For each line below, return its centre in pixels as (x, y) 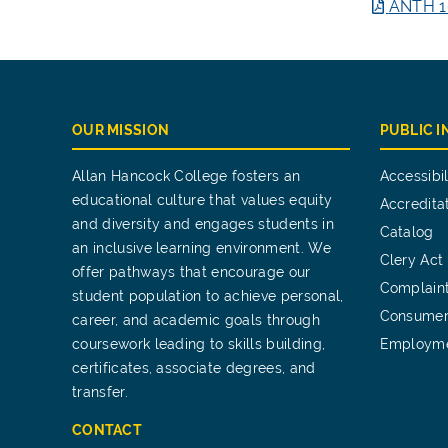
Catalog (406, 232)
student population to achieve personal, (208, 296)
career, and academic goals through (196, 320)
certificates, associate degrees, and (194, 368)
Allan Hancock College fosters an (186, 176)
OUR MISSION (121, 130)
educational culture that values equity (202, 200)
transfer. (100, 392)
